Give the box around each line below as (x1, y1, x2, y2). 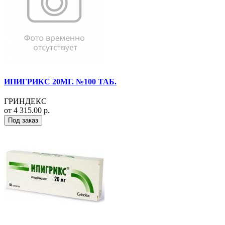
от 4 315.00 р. (4, 105, 50, 115)
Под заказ (8, 116, 38, 124)
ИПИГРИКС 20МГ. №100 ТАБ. (4, 77, 117, 86)
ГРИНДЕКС (4, 96, 47, 105)
